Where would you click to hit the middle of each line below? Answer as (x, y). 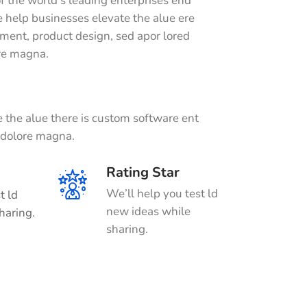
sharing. (127, 229)
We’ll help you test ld (162, 194)
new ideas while (148, 211)
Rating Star (143, 172)
